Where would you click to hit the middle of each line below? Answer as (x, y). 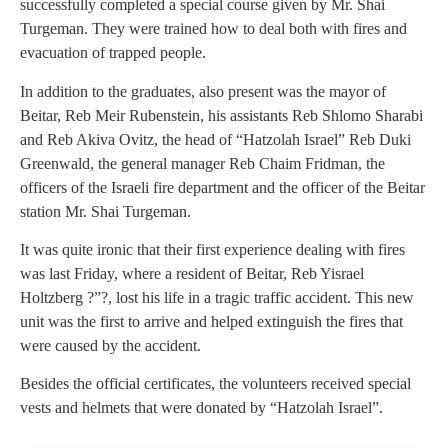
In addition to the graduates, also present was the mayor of (203, 91)
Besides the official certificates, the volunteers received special (215, 384)
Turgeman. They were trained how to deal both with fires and (213, 29)
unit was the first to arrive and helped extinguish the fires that (211, 321)
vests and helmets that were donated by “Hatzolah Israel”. (201, 408)
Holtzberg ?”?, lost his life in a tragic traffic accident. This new (217, 297)
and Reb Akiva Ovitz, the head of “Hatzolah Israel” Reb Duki (215, 139)
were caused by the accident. (110, 345)
